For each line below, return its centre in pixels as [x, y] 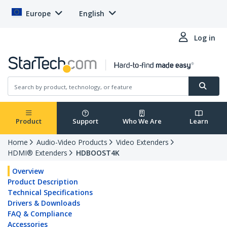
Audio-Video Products [72, 142]
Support [85, 121]
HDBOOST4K [98, 153]
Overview [28, 171]
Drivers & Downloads [44, 203]
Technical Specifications [50, 193]
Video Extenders [142, 142]
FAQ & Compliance [40, 214]
